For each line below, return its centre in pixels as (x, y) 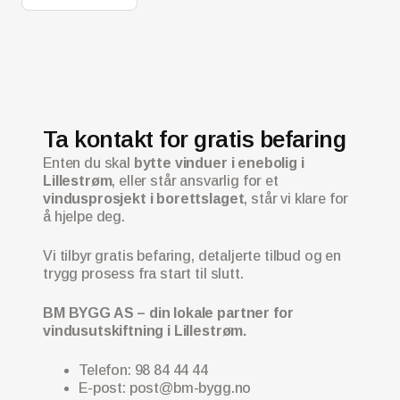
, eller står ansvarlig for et (195, 181)
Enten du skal (88, 163)
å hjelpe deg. (84, 217)
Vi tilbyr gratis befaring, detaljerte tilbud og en (192, 256)
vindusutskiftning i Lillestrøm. (145, 331)
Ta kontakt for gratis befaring (195, 140)
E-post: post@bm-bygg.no (165, 388)
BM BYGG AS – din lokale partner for (168, 313)
